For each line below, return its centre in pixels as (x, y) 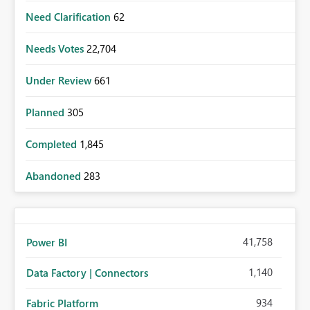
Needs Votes (56, 49)
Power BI (47, 243)
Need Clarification (70, 17)
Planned (46, 112)
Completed (53, 144)
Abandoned (55, 176)
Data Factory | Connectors (87, 273)
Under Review (60, 81)
